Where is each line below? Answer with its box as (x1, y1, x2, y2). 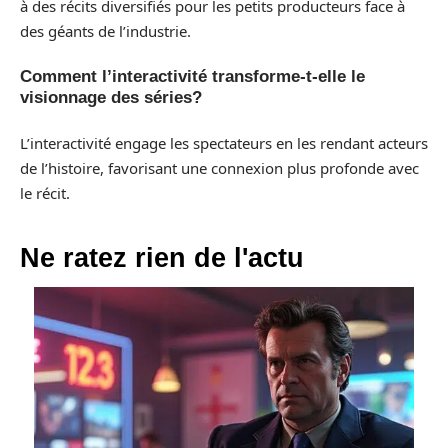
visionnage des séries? (20, 88, 202, 107)
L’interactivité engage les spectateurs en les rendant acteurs (20, 132, 428, 153)
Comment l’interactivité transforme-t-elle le (20, 67, 365, 86)
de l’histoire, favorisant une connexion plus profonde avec (20, 157, 419, 178)
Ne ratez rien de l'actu (20, 242, 304, 273)
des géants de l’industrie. (20, 20, 191, 41)
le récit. (20, 182, 70, 203)
